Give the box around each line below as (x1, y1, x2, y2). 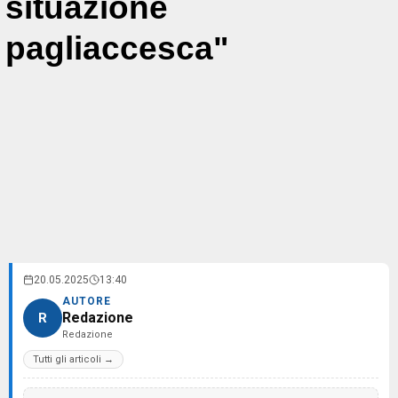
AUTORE (62, 295, 111, 307)
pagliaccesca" (5, 30, 229, 67)
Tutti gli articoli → (33, 354, 114, 365)
